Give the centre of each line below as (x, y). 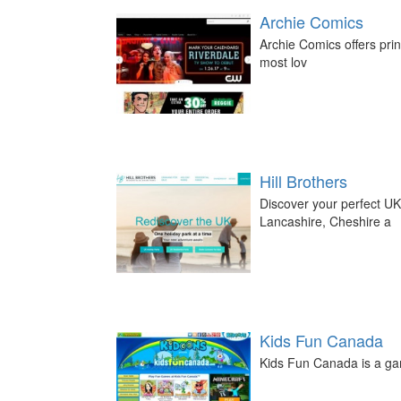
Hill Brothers (303, 181)
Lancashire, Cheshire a (325, 221)
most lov (283, 62)
